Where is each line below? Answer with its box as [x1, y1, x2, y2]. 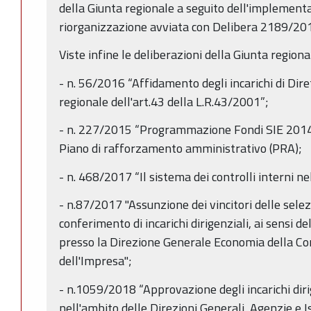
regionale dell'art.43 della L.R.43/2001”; [59, 92, 269, 111]
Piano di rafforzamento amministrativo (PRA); [59, 139, 302, 158]
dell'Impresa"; [59, 251, 132, 271]
